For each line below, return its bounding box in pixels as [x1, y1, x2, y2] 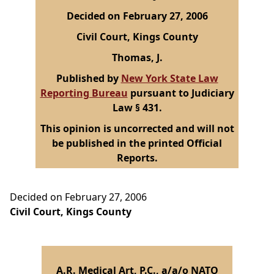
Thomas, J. [111, 51, 163, 65]
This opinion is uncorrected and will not [40, 122, 234, 136]
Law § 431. [112, 101, 162, 115]
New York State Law [120, 72, 218, 86]
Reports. [116, 151, 158, 165]
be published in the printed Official [52, 136, 222, 150]
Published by [56, 72, 121, 86]
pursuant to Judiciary [127, 86, 234, 100]
